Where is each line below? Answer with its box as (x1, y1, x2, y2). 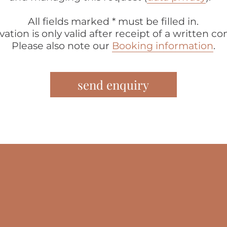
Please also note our (11, 40, 112, 52)
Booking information (111, 40, 213, 52)
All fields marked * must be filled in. (28, 15, 199, 27)
